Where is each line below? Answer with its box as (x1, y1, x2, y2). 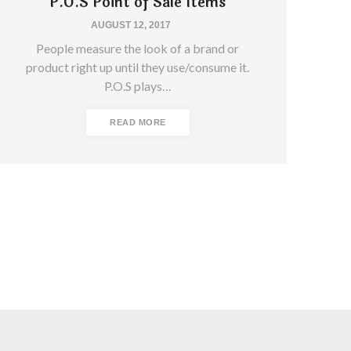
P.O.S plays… (103, 78, 172, 93)
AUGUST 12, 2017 (90, 19, 171, 31)
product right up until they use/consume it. (26, 59, 250, 74)
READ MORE (110, 117, 166, 127)
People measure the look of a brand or (36, 40, 240, 56)
